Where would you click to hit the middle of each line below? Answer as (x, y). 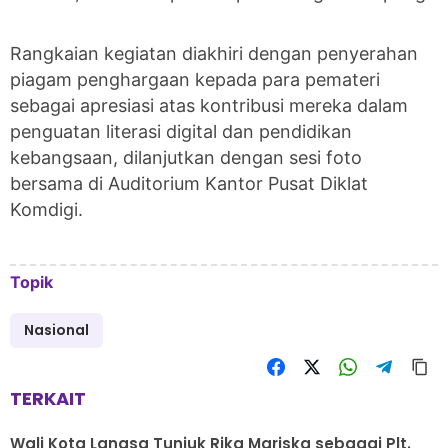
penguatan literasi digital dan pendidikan (181, 131)
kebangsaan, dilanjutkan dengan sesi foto (186, 157)
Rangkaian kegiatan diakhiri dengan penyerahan (214, 53)
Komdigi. (46, 209)
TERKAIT (48, 398)
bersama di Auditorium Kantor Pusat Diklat (189, 183)
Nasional (56, 329)
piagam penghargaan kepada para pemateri (195, 79)
